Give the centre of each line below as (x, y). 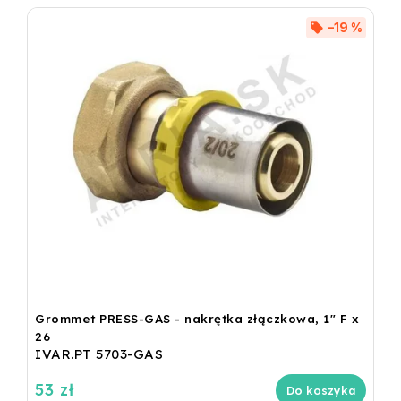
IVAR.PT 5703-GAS (99, 354)
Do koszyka (321, 391)
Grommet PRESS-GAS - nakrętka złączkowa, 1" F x (197, 319)
